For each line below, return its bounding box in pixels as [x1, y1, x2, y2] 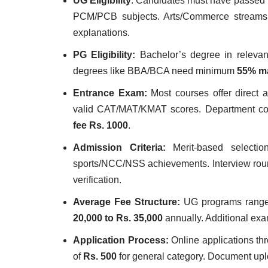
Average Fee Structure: [73, 197, 180, 207]
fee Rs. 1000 [73, 120, 128, 130]
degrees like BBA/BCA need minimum [73, 66, 237, 76]
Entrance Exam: [73, 88, 147, 98]
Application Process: [73, 235, 172, 245]
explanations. [73, 28, 130, 38]
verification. [73, 175, 121, 185]
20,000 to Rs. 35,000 [73, 213, 163, 223]
